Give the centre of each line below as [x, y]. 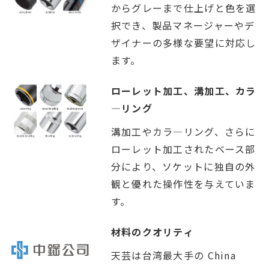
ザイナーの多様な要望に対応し [183, 42]
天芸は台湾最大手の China [173, 255]
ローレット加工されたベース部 [183, 149]
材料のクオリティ [153, 231]
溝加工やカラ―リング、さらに [183, 131]
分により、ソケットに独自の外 [183, 166]
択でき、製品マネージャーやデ [183, 25]
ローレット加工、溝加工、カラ [183, 90]
